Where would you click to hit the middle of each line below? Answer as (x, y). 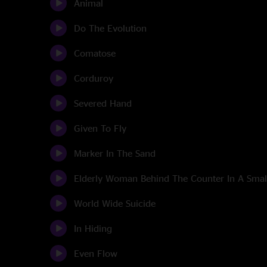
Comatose (95, 53)
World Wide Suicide (115, 203)
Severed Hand (103, 103)
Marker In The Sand (115, 153)
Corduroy (94, 78)
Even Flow (96, 253)
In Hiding (93, 228)
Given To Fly (100, 128)
